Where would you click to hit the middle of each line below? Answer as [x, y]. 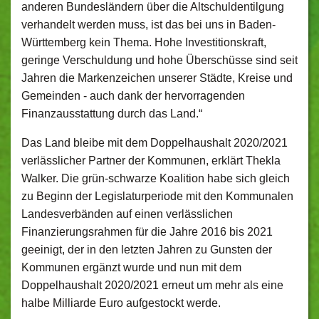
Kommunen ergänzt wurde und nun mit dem [131, 267]
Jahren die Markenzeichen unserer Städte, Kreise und [157, 78]
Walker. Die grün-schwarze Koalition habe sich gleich [156, 178]
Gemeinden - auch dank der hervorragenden [133, 96]
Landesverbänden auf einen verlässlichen [127, 214]
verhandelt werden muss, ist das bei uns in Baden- [148, 25]
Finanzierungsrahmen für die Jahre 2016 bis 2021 [147, 232]
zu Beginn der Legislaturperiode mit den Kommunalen [157, 196]
